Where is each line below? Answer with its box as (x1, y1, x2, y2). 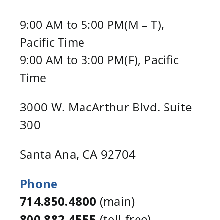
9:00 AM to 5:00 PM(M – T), (19, 16, 165, 32)
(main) (96, 192, 135, 209)
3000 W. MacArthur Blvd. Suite (19, 98, 192, 115)
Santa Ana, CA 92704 (19, 145, 136, 162)
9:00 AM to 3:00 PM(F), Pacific (19, 52, 179, 68)
